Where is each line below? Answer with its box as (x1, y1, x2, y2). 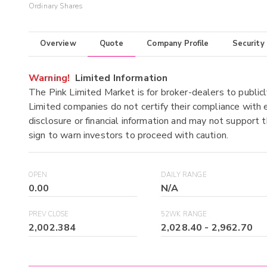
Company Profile (147, 38, 209, 49)
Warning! (29, 71, 70, 85)
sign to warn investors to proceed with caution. (29, 128, 229, 142)
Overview (40, 38, 76, 49)
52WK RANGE (161, 210, 207, 219)
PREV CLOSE (29, 210, 69, 219)
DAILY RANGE (161, 170, 207, 179)
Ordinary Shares (29, 1, 83, 11)
